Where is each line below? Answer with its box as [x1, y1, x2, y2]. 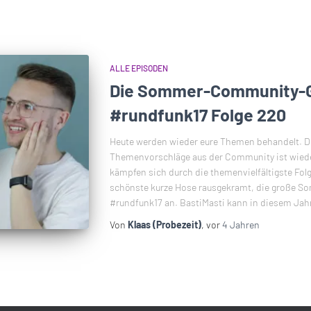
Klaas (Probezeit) [127, 219, 201, 230]
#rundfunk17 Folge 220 [109, 104, 286, 125]
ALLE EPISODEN [109, 63, 168, 73]
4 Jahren [221, 219, 260, 230]
